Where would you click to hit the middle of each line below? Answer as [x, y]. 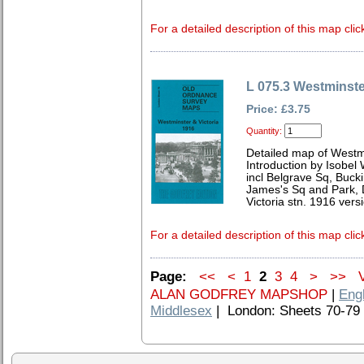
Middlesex [181, 311]
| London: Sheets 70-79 [286, 311]
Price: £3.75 [278, 109]
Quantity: [264, 131]
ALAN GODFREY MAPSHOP [239, 295]
